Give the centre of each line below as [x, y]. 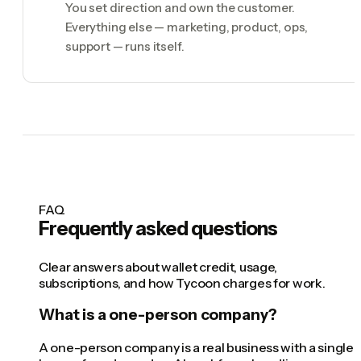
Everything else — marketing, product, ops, [187, 27]
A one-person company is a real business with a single [196, 347]
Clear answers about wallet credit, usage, [158, 266]
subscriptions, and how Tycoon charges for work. [182, 282]
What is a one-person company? [158, 315]
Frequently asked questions [158, 228]
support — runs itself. [125, 46]
